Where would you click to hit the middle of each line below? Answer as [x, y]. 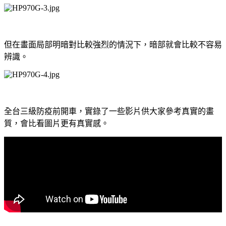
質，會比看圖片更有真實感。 [56, 123]
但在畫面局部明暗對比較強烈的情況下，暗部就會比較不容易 [113, 44]
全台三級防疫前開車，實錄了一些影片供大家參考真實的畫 [109, 111]
